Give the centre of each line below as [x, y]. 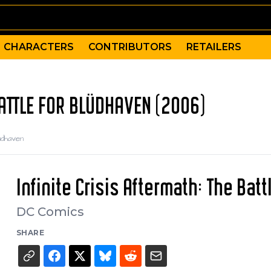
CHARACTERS [39, 47]
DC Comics [50, 212]
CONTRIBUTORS [130, 47]
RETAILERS [214, 47]
